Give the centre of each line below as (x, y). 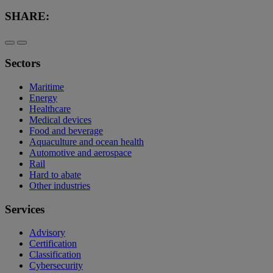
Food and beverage (66, 130)
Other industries (60, 185)
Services (25, 209)
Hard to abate (55, 174)
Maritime (47, 87)
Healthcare (50, 108)
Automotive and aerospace (80, 152)
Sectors (23, 63)
